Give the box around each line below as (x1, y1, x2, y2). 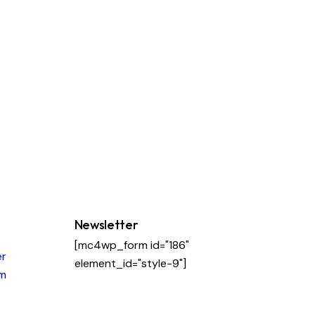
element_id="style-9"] (74, 255, 186, 271)
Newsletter (74, 216, 139, 233)
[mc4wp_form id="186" (74, 237, 189, 252)
